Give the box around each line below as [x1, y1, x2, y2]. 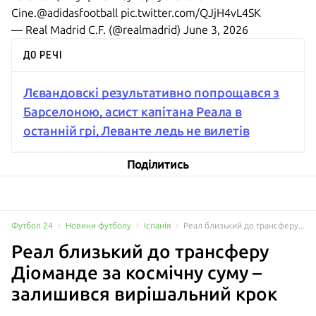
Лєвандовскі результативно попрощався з [23, 85, 280, 100]
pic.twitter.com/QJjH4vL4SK [121, 6, 261, 19]
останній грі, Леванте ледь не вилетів [23, 123, 250, 138]
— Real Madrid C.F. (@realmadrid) [11, 23, 183, 36]
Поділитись [127, 158, 189, 171]
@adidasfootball [37, 6, 118, 19]
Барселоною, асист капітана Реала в [23, 104, 242, 119]
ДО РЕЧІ [23, 49, 62, 61]
